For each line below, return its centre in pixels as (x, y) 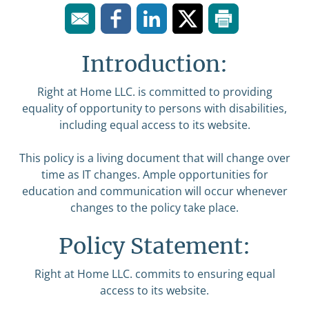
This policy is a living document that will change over (154, 158)
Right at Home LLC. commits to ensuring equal (154, 274)
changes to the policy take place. (154, 208)
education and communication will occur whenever (154, 191)
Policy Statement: (154, 247)
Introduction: (154, 64)
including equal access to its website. (154, 125)
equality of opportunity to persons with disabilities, (154, 109)
